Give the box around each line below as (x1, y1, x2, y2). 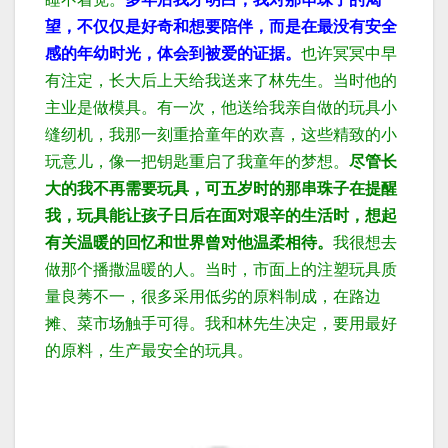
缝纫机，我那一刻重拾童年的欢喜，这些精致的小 (45, 126, 397, 144)
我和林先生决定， (205, 315, 333, 333)
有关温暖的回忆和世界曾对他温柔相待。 (45, 234, 333, 252)
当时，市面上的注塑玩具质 (205, 261, 397, 279)
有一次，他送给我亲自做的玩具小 (157, 99, 397, 117)
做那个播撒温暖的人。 (45, 261, 205, 279)
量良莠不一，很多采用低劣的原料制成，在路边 (45, 288, 381, 306)
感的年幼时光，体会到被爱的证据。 (45, 45, 301, 63)
